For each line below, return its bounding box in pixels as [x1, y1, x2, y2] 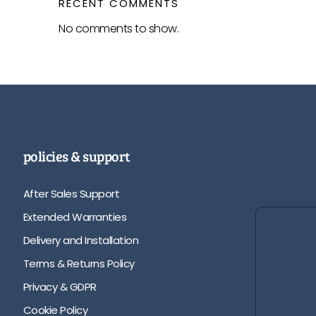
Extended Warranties [23, 209, 127, 224]
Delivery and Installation [23, 232, 139, 248]
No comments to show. [59, 20, 178, 37]
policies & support [23, 146, 130, 166]
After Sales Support [23, 186, 120, 201]
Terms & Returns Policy [23, 255, 135, 271]
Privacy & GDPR [23, 279, 97, 294]
